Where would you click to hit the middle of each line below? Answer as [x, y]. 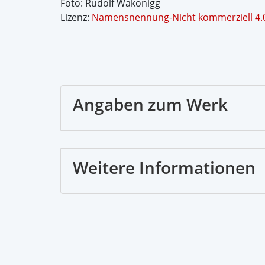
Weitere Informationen [164, 167]
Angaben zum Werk [150, 104]
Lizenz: [76, 17]
